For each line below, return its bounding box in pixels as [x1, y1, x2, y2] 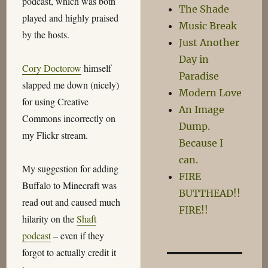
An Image [179, 103, 225, 115]
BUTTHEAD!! [179, 187, 241, 199]
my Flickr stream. [22, 129, 88, 142]
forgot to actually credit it [22, 246, 116, 259]
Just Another [179, 36, 240, 48]
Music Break [179, 20, 237, 32]
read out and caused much [22, 196, 120, 209]
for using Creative [22, 95, 89, 108]
